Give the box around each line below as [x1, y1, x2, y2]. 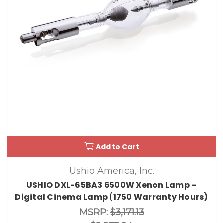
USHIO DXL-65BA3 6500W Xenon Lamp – [26, 179, 197, 191]
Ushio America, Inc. [69, 165, 154, 176]
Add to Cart [95, 141, 139, 152]
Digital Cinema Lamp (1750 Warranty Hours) [15, 191, 208, 203]
